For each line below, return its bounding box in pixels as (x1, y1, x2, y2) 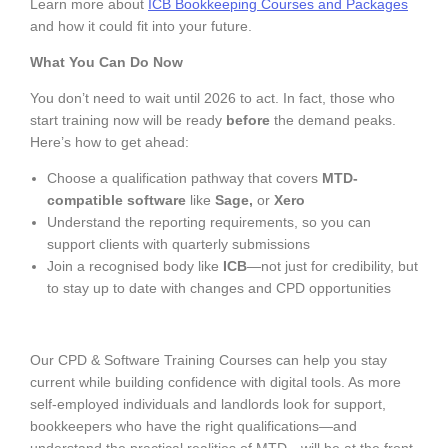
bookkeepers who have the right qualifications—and (30, 417, 357, 434)
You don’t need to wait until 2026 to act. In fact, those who (30, 89, 395, 106)
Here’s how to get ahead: (30, 133, 189, 150)
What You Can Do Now (30, 53, 183, 70)
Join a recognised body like (47, 257, 223, 274)
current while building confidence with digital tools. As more (30, 373, 401, 390)
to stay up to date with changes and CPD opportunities (47, 279, 391, 296)
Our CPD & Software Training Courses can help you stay (30, 351, 387, 368)
